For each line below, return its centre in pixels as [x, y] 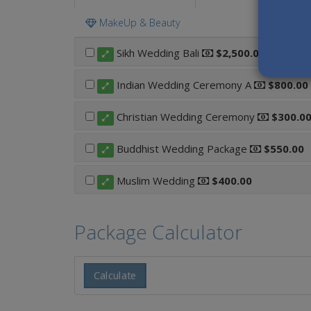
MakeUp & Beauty [138, 23]
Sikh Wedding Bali [158, 53]
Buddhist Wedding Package [182, 149]
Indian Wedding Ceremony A [184, 85]
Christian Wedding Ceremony [185, 117]
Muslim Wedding [155, 181]
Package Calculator [158, 232]
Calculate [115, 275]
